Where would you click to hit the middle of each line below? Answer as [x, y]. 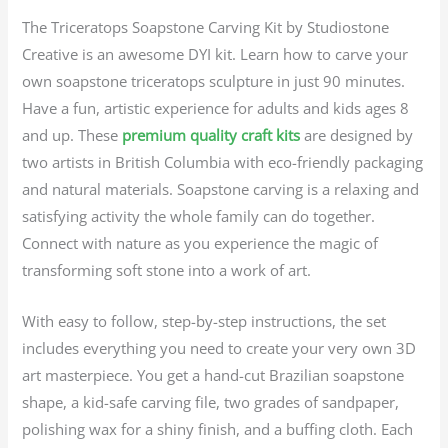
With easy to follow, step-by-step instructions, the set [204, 320]
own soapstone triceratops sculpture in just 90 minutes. [214, 81]
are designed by [357, 135]
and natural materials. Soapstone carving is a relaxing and [221, 189]
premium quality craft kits [211, 135]
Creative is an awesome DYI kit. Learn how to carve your [215, 54]
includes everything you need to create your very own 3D [219, 347]
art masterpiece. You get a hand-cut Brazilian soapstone [213, 374]
